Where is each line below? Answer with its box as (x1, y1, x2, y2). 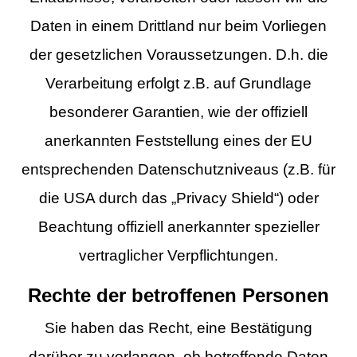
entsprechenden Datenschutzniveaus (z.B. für (22, 160, 335, 178)
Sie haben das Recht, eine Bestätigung (45, 319, 312, 336)
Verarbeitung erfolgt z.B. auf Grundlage (45, 74, 312, 92)
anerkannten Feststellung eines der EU (45, 131, 312, 149)
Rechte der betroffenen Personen (28, 284, 329, 306)
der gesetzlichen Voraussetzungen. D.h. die (29, 45, 328, 63)
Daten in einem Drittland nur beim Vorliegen (30, 17, 327, 34)
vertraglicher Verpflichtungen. (79, 246, 278, 264)
